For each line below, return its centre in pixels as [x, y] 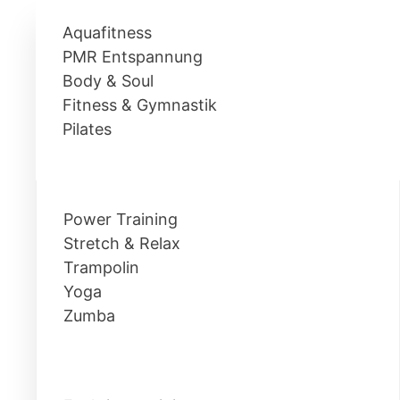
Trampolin [101, 267]
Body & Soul [108, 81]
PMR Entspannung [133, 57]
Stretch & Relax [122, 243]
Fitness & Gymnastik [140, 105]
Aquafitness [107, 33]
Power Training [121, 219]
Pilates [87, 129]
